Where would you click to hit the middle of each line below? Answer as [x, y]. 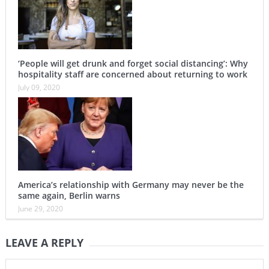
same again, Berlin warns [69, 195]
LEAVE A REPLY [44, 242]
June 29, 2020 [40, 208]
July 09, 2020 [39, 87]
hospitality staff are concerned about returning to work [132, 74]
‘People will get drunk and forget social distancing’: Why [133, 63]
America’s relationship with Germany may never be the [131, 184]
